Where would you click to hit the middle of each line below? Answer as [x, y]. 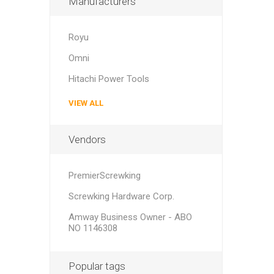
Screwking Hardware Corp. [121, 196]
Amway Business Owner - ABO [130, 217]
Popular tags [97, 266]
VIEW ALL [86, 103]
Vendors [87, 139]
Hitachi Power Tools [109, 79]
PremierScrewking [104, 176]
